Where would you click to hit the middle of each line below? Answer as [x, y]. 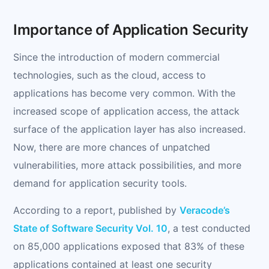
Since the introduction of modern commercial [116, 57]
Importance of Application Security [131, 29]
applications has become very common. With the [124, 93]
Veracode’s [205, 210]
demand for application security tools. [100, 183]
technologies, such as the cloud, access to [110, 75]
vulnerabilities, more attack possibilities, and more [127, 165]
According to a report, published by [96, 210]
